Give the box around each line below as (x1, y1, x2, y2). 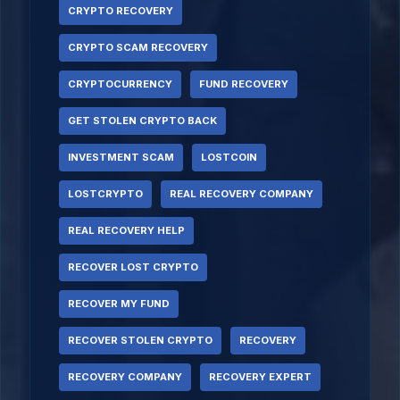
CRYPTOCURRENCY (68, 78, 172, 90)
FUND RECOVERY (199, 78, 288, 90)
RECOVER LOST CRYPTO (68, 261, 198, 273)
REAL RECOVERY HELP (68, 224, 185, 237)
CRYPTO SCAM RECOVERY (68, 41, 208, 54)
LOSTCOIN (201, 151, 257, 163)
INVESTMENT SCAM (68, 151, 174, 163)
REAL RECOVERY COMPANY (170, 187, 313, 200)
